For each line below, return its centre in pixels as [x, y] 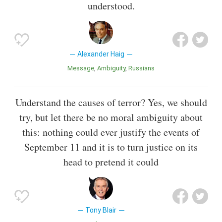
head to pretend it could [111, 162]
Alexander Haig [101, 54]
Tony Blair [101, 210]
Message [83, 68]
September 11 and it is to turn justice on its [111, 147]
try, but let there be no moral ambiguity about [111, 117]
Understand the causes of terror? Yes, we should [111, 103]
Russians [143, 68]
